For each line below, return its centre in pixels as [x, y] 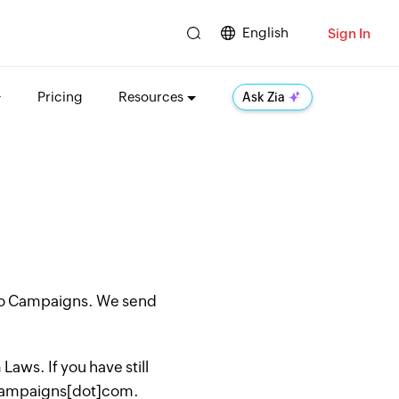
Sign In [349, 33]
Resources [151, 97]
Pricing [60, 97]
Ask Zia [263, 97]
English [265, 33]
